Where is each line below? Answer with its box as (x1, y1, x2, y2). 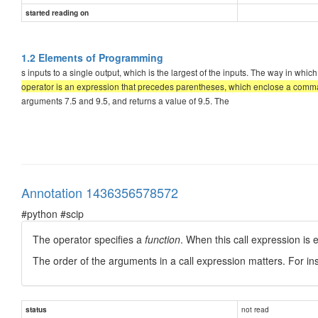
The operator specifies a (33, 231, 145, 246)
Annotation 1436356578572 (21, 182, 178, 202)
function (145, 231, 180, 246)
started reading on (26, 7, 89, 18)
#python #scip (21, 206, 84, 221)
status (26, 304, 47, 314)
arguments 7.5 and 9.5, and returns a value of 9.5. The (21, 94, 229, 106)
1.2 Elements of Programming (21, 50, 163, 65)
